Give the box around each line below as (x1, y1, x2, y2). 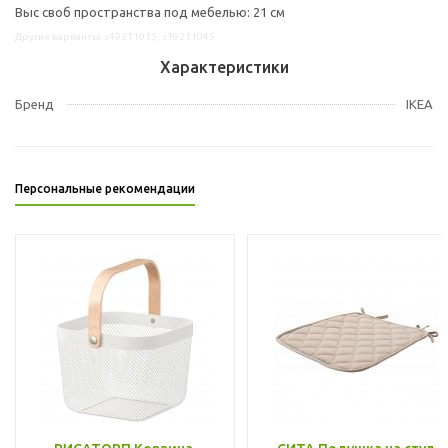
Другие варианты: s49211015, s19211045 (15, 30, 215, 42)
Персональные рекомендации (15, 181, 195, 195)
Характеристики (159, 57, 289, 76)
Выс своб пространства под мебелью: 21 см (15, 4, 285, 19)
